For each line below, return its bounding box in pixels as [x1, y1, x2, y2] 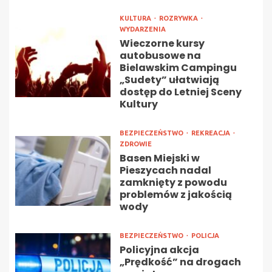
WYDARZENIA [119, 25, 166, 33]
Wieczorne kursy [119, 36, 205, 51]
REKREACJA [191, 129, 232, 137]
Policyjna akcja [119, 243, 199, 257]
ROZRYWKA [158, 15, 200, 22]
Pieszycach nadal [119, 163, 211, 178]
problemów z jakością [119, 188, 232, 202]
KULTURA [119, 15, 153, 22]
